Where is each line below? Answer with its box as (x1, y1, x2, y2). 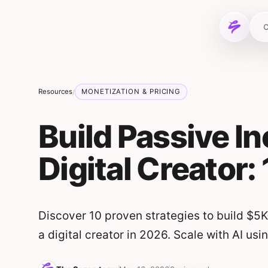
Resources (38, 87, 72, 96)
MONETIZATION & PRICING (81, 87, 181, 96)
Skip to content (4, 7, 77, 19)
